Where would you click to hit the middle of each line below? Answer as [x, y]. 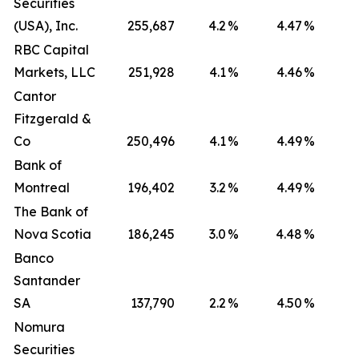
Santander [47, 280]
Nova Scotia [52, 234]
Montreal [42, 188]
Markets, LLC [54, 72]
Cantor [35, 96]
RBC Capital [51, 50]
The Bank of [51, 212]
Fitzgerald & [52, 119]
